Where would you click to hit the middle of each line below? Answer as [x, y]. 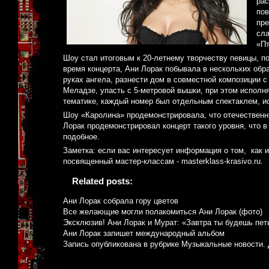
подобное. [81, 137]
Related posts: [102, 181]
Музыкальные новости [222, 244]
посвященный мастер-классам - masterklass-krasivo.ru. [163, 162]
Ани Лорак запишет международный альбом [144, 234]
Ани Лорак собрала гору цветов [121, 201]
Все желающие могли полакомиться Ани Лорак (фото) [163, 212]
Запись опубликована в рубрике [122, 244]
